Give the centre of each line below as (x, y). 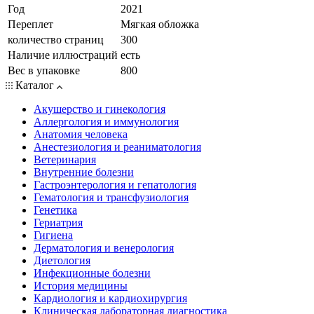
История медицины (81, 285)
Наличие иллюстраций (63, 55)
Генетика (55, 210)
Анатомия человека (81, 134)
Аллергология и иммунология (106, 121)
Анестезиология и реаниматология (117, 146)
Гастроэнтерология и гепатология (115, 184)
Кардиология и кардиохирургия (110, 298)
